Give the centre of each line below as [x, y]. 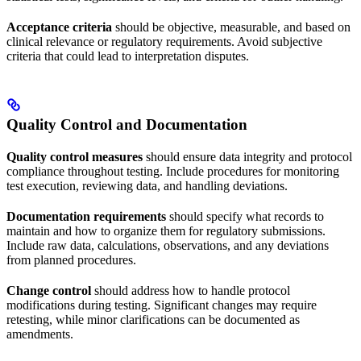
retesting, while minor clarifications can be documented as [153, 319]
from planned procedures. [71, 259]
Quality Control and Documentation [127, 124]
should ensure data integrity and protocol [247, 156]
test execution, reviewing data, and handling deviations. [147, 185]
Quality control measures [75, 156]
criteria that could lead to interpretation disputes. [128, 56]
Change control [49, 290]
